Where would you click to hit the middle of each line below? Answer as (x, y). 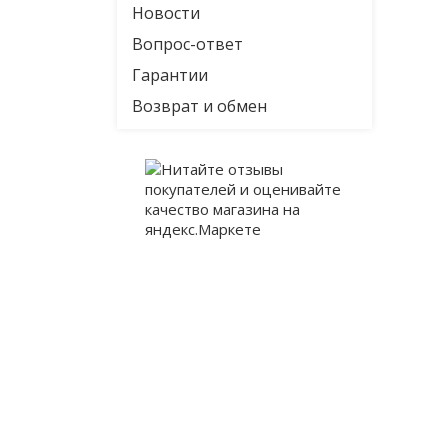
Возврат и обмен (199, 106)
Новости (166, 13)
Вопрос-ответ (187, 44)
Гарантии (170, 75)
